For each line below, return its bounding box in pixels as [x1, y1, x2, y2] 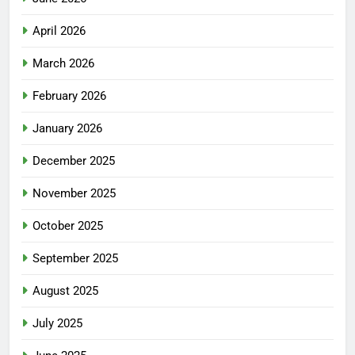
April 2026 [32, 24, 86, 39]
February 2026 [32, 89, 106, 104]
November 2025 [32, 186, 116, 201]
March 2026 [32, 56, 94, 71]
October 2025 [32, 219, 103, 234]
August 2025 [32, 284, 98, 299]
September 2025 [32, 251, 118, 266]
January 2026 [32, 121, 102, 136]
